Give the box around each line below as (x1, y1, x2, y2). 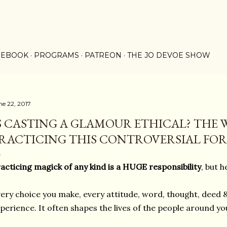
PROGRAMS (34, 51, 79, 60)
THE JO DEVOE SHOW (127, 51, 210, 60)
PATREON (85, 51, 122, 60)
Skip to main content (72, 6, 155, 19)
